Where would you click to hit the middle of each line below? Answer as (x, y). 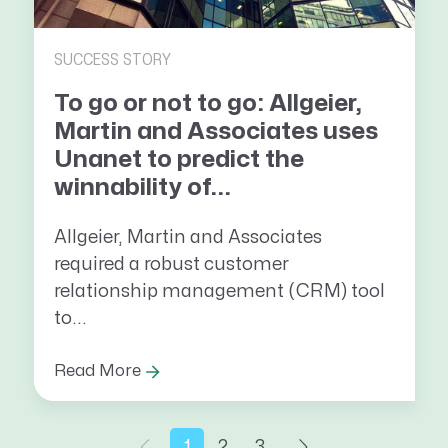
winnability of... (142, 187)
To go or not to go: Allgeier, (207, 103)
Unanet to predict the (178, 159)
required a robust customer (171, 264)
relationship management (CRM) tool (219, 291)
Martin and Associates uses (215, 131)
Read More (97, 370)
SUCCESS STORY (112, 59)
